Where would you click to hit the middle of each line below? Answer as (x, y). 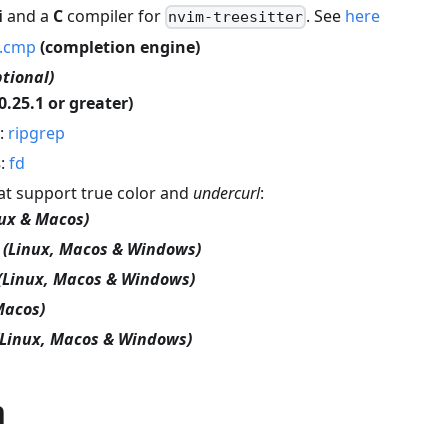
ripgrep (36, 132)
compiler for (114, 15)
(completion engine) (120, 46)
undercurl (226, 192)
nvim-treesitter (236, 16)
